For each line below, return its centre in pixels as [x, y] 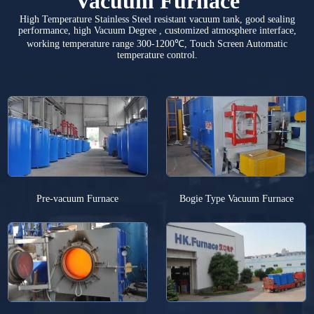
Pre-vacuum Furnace [78, 198]
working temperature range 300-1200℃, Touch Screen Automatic [157, 44]
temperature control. [157, 55]
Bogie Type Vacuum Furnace [236, 198]
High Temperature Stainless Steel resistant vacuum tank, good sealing [157, 20]
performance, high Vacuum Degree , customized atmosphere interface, [157, 31]
